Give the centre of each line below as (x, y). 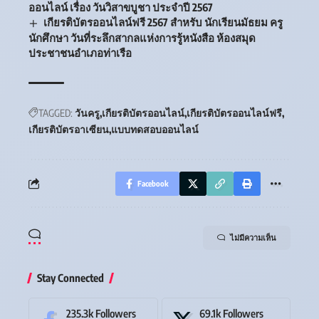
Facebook (153, 183)
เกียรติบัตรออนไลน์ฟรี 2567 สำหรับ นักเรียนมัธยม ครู (163, 22)
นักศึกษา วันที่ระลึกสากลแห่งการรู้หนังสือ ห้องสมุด (142, 37)
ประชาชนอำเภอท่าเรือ (80, 52)
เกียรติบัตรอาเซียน (69, 129)
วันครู (87, 113)
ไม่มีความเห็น (253, 237)
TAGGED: (56, 113)
